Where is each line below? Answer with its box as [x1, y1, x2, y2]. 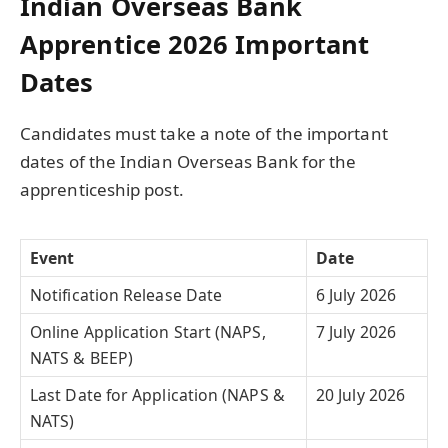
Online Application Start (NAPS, [30, 321, 266, 344]
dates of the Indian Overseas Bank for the [20, 150, 357, 174]
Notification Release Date [30, 284, 223, 307]
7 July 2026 [316, 321, 396, 344]
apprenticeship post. [20, 178, 184, 202]
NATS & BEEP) [30, 347, 134, 370]
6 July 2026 [316, 284, 396, 307]
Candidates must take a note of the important [20, 122, 388, 146]
